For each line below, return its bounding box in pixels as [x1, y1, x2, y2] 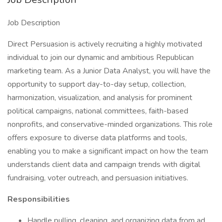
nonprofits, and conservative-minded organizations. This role [7, 119, 213, 130]
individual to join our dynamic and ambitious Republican [7, 52, 194, 63]
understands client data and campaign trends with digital [7, 159, 200, 170]
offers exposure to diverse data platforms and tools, [7, 132, 187, 143]
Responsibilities [7, 194, 70, 205]
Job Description [7, 17, 60, 28]
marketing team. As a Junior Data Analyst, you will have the [7, 65, 211, 76]
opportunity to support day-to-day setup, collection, [7, 79, 186, 90]
